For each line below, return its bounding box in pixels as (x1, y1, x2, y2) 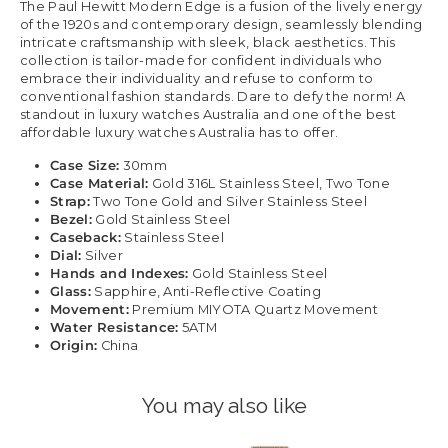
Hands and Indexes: (50, 265, 189, 281)
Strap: (50, 193, 90, 209)
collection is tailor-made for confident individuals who (20, 52, 383, 68)
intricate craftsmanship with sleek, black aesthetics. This (20, 34, 396, 50)
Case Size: (50, 157, 120, 173)
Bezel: (50, 211, 92, 227)
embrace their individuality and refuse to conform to (20, 70, 374, 86)
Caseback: (50, 229, 121, 245)
